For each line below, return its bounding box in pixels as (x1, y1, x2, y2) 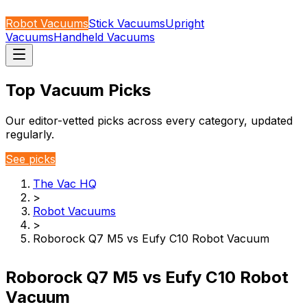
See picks (5, 151, 56, 166)
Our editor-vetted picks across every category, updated (5, 113, 293, 127)
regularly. (5, 127, 54, 141)
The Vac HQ (33, 176, 97, 191)
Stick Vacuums (88, 16, 165, 30)
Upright (165, 16, 204, 30)
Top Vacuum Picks (5, 79, 151, 100)
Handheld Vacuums (53, 30, 155, 44)
